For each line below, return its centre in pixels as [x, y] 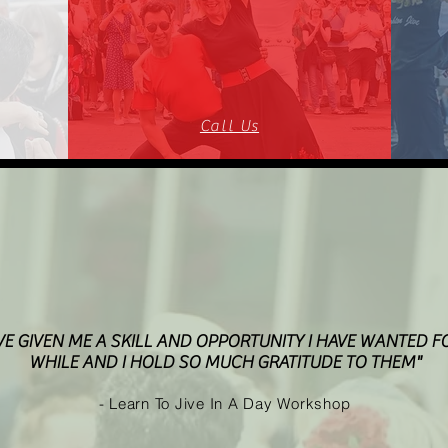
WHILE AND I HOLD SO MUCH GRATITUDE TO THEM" [224, 362]
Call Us [229, 126]
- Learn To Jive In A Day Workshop [224, 403]
